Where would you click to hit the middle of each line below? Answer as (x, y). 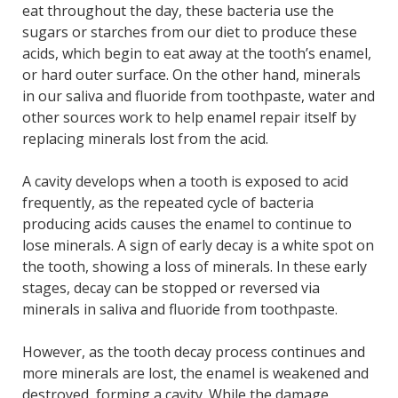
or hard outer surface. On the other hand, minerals (191, 75)
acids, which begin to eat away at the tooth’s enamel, (196, 54)
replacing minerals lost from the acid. (145, 139)
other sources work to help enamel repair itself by (189, 118)
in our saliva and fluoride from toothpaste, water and (198, 96)
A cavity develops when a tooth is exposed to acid (185, 182)
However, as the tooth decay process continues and (193, 352)
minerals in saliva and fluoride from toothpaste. (179, 310)
